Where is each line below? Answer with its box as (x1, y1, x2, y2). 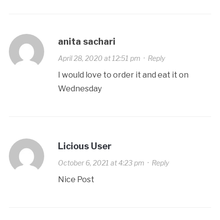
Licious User (57, 141, 111, 152)
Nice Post (57, 175, 94, 185)
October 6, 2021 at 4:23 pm (57, 159, 144, 167)
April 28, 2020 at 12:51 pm (57, 54, 140, 63)
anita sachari (57, 36, 115, 47)
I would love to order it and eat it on (57, 70, 189, 80)
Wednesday (57, 84, 102, 94)
